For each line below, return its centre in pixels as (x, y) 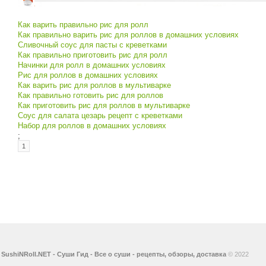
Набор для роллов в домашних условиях (92, 125)
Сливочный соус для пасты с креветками (92, 45)
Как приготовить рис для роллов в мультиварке (104, 105)
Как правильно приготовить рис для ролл (93, 55)
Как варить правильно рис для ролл (83, 24)
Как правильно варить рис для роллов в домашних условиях (128, 34)
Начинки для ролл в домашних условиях (92, 65)
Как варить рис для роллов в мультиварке (94, 85)
